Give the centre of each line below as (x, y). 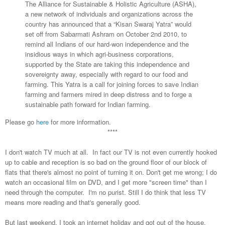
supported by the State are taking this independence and (107, 64)
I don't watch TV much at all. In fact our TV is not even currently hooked (111, 152)
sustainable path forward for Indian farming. (88, 104)
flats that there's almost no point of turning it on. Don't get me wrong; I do (111, 172)
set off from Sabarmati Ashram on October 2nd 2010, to (106, 34)
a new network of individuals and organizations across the (109, 14)
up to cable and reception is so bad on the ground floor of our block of (106, 162)
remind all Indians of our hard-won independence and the (107, 44)
